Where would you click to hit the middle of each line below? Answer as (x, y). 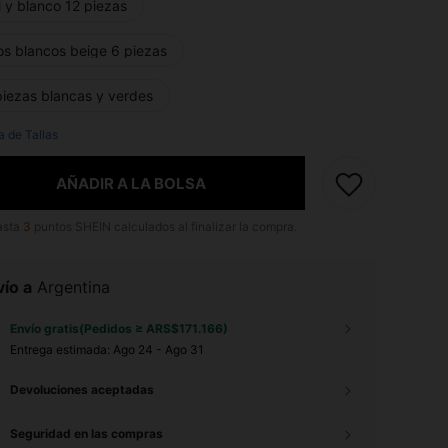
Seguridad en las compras (86, 433)
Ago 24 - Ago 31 (158, 349)
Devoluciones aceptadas (82, 389)
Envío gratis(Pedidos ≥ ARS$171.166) (119, 328)
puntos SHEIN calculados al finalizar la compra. (164, 226)
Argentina (73, 287)
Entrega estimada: (61, 349)
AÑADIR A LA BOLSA (130, 183)
